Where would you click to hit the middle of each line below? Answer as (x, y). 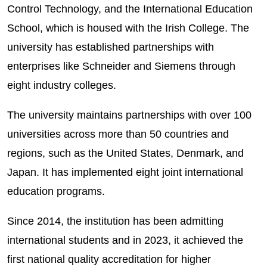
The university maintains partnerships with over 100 (129, 115)
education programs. (56, 191)
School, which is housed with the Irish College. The (128, 28)
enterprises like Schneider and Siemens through (121, 66)
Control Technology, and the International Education (130, 9)
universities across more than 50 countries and (118, 134)
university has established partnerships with (110, 47)
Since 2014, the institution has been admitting (115, 221)
